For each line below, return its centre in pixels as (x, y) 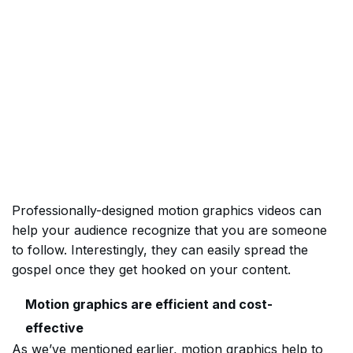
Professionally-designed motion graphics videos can (167, 210)
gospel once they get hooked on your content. (151, 269)
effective (54, 328)
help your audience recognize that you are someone (169, 230)
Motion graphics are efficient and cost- (149, 304)
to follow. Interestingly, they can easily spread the (160, 250)
